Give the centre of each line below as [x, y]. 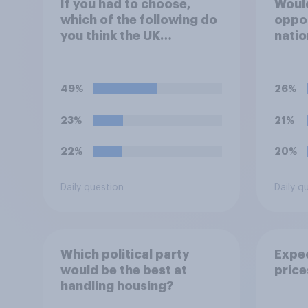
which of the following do [139, 20]
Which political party [125, 254]
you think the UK [110, 35]
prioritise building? [119, 67]
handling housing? [117, 286]
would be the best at [123, 270]
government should [121, 51]
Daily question [92, 188]
